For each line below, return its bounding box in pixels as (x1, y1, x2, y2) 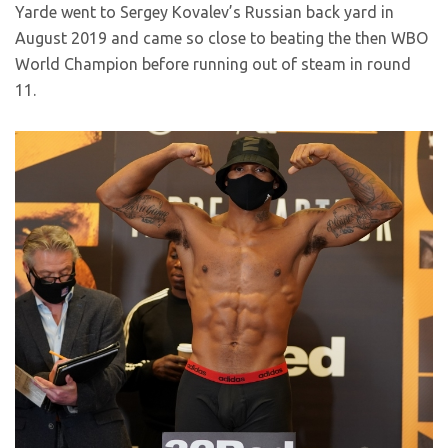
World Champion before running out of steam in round (15, 54, 411, 73)
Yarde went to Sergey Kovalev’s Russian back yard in (15, 2, 394, 21)
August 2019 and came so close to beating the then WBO (15, 28, 428, 47)
